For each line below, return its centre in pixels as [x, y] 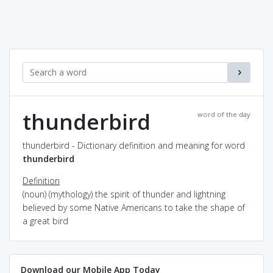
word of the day [224, 114]
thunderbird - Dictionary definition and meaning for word [134, 145]
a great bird [45, 221]
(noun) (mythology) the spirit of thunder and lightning [124, 194]
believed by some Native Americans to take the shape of [134, 207]
